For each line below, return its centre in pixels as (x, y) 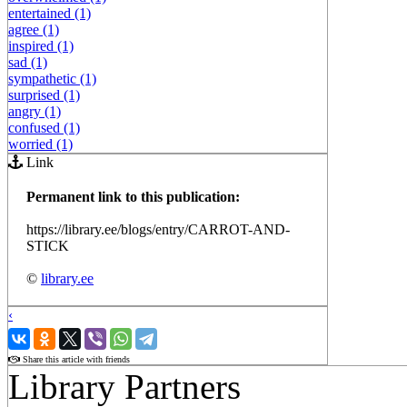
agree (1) (34, 29)
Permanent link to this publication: (133, 196)
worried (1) (40, 144)
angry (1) (35, 111)
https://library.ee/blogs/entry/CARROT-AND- (158, 229)
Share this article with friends (75, 359)
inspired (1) (41, 45)
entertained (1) (50, 13)
